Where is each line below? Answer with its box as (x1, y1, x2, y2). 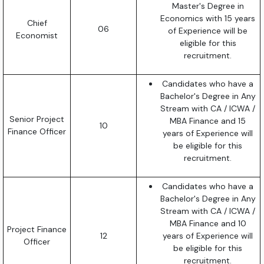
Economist (16, 29, 58, 41)
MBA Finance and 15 (170, 115, 246, 126)
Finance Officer (8, 126, 67, 137)
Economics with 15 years (160, 12, 256, 24)
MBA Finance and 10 (169, 217, 246, 229)
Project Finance (7, 223, 67, 235)
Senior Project (9, 113, 65, 124)
